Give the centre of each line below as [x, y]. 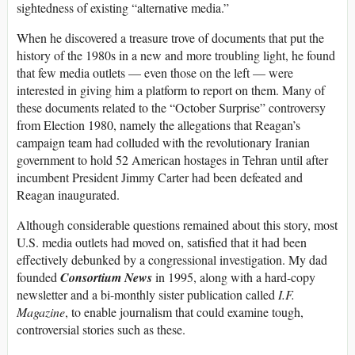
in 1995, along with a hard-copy [234, 277]
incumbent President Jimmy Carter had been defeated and [160, 177]
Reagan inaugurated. [68, 194]
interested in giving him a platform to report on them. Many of [171, 90]
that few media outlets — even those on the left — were [155, 72]
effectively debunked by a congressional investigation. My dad [172, 259]
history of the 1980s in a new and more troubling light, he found [176, 55]
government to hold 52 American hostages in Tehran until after [172, 159]
